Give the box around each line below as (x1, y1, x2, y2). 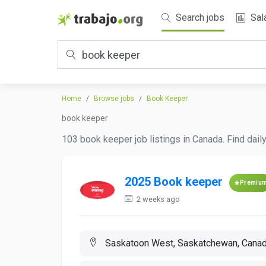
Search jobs (173, 12, 224, 23)
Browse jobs (94, 94, 134, 103)
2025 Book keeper (125, 175, 223, 189)
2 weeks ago (135, 195, 180, 204)
